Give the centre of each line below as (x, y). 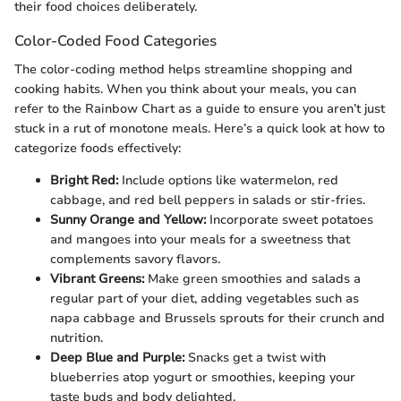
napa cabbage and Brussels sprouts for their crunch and (218, 318)
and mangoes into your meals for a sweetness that (200, 239)
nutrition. (77, 337)
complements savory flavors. (135, 259)
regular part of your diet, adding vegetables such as (205, 298)
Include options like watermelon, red (228, 180)
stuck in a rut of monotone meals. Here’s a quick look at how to (200, 128)
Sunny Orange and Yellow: (128, 219)
